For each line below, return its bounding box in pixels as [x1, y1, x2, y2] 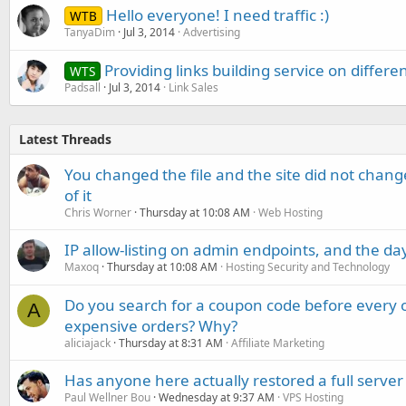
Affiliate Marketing [231, 334, 324, 351]
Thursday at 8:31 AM [119, 334, 223, 351]
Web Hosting [258, 204, 323, 220]
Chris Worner [64, 204, 131, 220]
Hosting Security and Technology [226, 258, 390, 275]
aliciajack [64, 334, 111, 351]
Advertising [183, 24, 240, 40]
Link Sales [169, 79, 218, 95]
